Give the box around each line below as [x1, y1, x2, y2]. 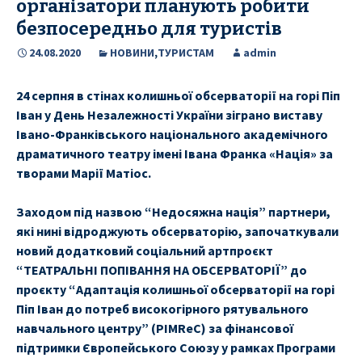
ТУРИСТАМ [158, 45, 214, 61]
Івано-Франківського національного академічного [16, 126, 328, 143]
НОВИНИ [110, 45, 154, 61]
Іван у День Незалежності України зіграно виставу [16, 107, 322, 124]
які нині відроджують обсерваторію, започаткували [16, 223, 339, 240]
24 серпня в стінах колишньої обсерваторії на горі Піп [16, 87, 340, 104]
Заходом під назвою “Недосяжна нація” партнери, [16, 204, 330, 221]
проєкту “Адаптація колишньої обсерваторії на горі [16, 281, 335, 298]
